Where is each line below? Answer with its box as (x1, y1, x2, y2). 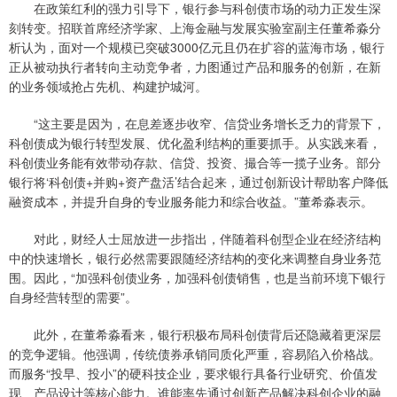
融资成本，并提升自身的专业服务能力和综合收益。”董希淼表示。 (9, 192, 373, 211)
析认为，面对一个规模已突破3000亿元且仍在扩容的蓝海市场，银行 (9, 38, 385, 57)
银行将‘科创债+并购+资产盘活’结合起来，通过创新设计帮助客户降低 (9, 173, 388, 191)
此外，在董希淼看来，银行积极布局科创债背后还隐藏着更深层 (9, 325, 381, 344)
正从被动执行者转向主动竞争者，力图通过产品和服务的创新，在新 (9, 58, 381, 76)
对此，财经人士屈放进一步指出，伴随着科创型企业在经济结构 (9, 230, 381, 248)
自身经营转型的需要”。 (9, 288, 137, 307)
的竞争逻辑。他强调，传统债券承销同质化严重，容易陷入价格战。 (9, 345, 381, 363)
